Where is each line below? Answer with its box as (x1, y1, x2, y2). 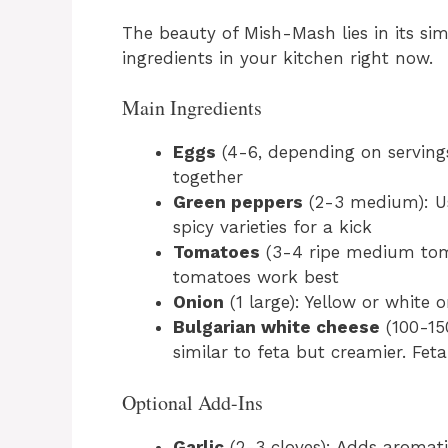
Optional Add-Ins (122, 388, 263, 416)
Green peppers (173, 192, 303, 213)
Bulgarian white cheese (173, 317, 380, 338)
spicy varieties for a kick (173, 217, 372, 238)
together (173, 167, 243, 188)
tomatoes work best (173, 267, 339, 288)
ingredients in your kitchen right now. (122, 47, 433, 68)
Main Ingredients (122, 94, 262, 122)
